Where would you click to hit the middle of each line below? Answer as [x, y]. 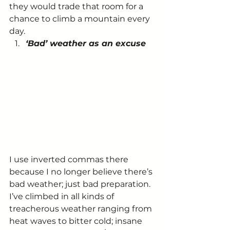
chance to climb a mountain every [81, 19]
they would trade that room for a [77, 7]
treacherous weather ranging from [82, 208]
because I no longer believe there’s [82, 171]
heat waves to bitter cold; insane [77, 221]
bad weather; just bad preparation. [80, 184]
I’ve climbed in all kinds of [63, 196]
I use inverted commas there [70, 159]
